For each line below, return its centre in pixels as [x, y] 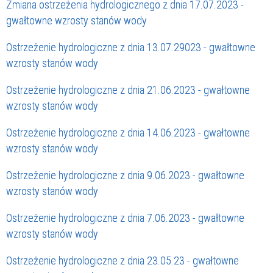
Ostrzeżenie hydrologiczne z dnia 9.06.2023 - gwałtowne [125, 175]
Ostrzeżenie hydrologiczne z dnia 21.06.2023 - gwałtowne [128, 90]
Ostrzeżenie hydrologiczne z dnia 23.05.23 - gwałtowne [122, 261]
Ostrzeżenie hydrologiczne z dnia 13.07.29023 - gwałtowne [131, 48]
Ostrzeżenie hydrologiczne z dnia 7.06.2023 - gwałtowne [125, 218]
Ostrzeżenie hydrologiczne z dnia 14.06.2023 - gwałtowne [128, 133]
